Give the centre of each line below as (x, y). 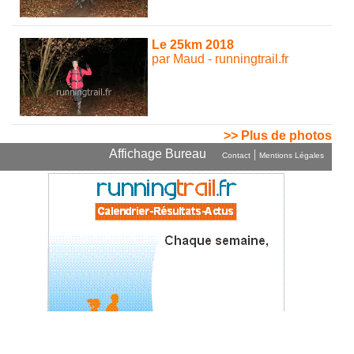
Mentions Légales (292, 155)
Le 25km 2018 (193, 45)
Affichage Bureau (158, 154)
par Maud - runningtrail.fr (220, 59)
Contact (236, 155)
